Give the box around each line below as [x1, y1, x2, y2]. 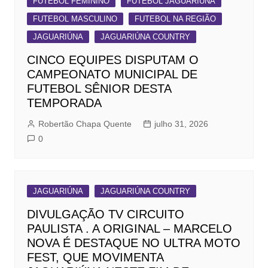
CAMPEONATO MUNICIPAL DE [26, 68, 197, 81]
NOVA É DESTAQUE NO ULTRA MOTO [26, 236, 240, 250]
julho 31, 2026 [154, 119, 208, 129]
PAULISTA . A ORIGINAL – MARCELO [26, 222, 232, 236]
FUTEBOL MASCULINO [32, 14, 117, 24]
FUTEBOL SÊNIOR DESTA [26, 82, 171, 96]
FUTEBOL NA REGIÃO [134, 14, 216, 24]
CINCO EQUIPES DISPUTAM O [26, 53, 199, 67]
